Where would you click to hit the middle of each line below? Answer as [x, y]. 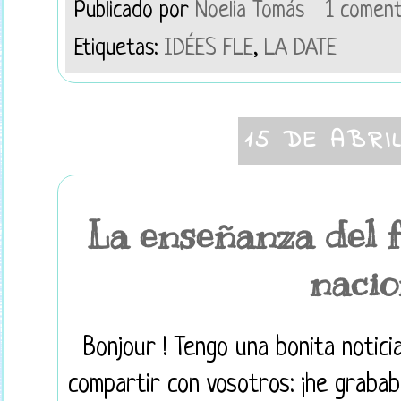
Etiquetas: [119, 49]
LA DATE [300, 49]
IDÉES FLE [209, 49]
